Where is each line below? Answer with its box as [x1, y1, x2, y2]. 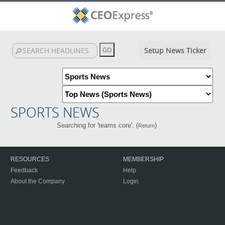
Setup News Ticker [144, 46, 206, 55]
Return [138, 123, 155, 129]
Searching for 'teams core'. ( [57, 122, 139, 129]
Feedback [11, 167, 38, 174]
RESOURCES [11, 156, 49, 163]
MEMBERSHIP [123, 156, 164, 163]
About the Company [11, 178, 65, 185]
